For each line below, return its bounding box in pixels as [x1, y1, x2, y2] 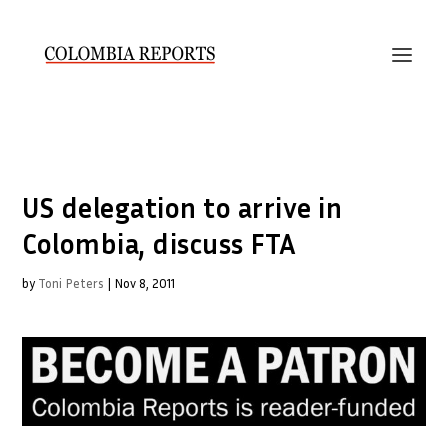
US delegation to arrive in [22, 191, 343, 224]
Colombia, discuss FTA [22, 227, 297, 260]
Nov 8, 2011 [114, 275, 176, 291]
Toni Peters [38, 275, 105, 291]
